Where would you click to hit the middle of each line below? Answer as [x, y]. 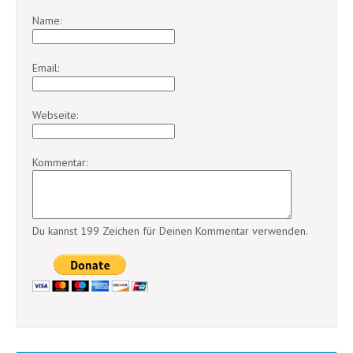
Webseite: [55, 115]
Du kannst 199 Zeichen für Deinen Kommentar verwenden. [170, 231]
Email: [46, 68]
